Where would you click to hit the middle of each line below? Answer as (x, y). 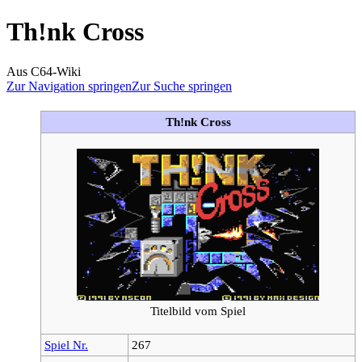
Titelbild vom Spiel (198, 311)
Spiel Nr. (66, 344)
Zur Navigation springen (69, 86)
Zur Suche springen (182, 86)
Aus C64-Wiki (44, 71)
